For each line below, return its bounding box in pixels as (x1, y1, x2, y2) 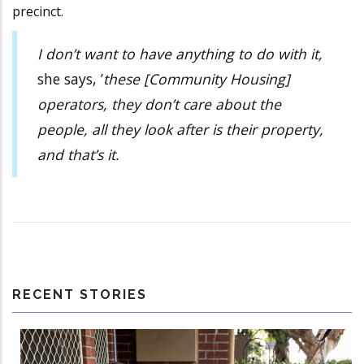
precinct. (12, 2, 63, 21)
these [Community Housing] (103, 68, 290, 89)
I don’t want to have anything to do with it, (37, 43, 323, 63)
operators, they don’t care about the (37, 93, 281, 114)
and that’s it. (37, 144, 119, 164)
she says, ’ (37, 68, 103, 89)
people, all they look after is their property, (37, 119, 323, 139)
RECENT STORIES (12, 287, 147, 303)
